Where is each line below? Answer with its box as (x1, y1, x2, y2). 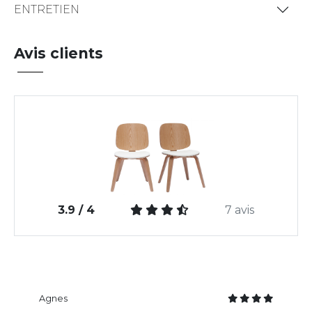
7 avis (225, 203, 255, 217)
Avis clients (14, 44, 103, 62)
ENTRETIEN (14, 3, 79, 17)
